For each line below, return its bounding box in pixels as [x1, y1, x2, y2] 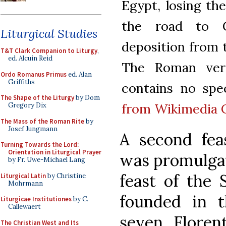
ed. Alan [67, 70, 92, 79]
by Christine [46, 171, 86, 180]
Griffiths [8, 77, 35, 86]
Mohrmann [8, 179, 43, 188]
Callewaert [8, 202, 41, 211]
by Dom [74, 93, 100, 102]
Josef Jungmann [8, 124, 58, 133]
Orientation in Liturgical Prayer [8, 148, 101, 156]
